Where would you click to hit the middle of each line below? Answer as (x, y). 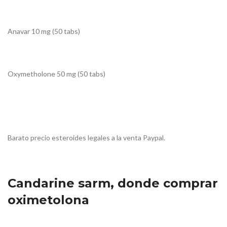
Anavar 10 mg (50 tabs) (44, 31)
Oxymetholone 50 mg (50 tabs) (56, 74)
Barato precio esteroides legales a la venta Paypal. (86, 138)
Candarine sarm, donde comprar (113, 183)
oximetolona (48, 200)
